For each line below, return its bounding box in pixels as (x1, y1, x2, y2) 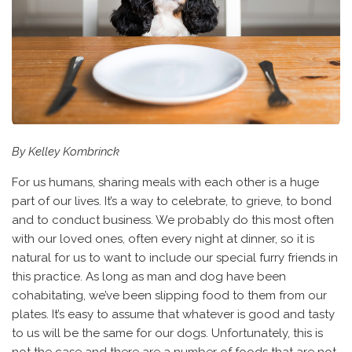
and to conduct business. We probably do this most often (12, 212, 334, 227)
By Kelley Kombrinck (12, 144, 119, 159)
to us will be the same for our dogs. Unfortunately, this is (12, 325, 323, 340)
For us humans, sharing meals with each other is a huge (12, 174, 319, 189)
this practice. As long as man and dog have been (12, 269, 286, 284)
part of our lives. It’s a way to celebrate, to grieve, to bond (12, 193, 332, 208)
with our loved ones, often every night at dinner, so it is (12, 231, 314, 246)
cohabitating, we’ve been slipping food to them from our (12, 288, 327, 302)
